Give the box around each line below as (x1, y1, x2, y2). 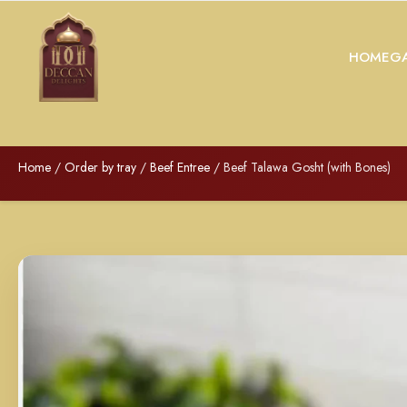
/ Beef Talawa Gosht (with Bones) (210, 158, 391, 176)
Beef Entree (150, 158, 210, 176)
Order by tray (65, 158, 136, 176)
